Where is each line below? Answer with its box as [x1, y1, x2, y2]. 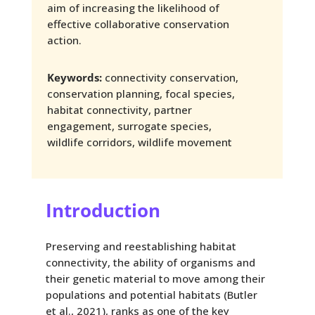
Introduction [45, 197, 160, 223]
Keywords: [46, 70, 102, 84]
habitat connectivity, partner [46, 102, 192, 117]
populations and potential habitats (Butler [45, 287, 257, 302]
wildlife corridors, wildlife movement [46, 134, 232, 149]
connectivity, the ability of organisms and [45, 255, 255, 269]
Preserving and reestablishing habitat [45, 238, 236, 253]
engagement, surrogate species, [46, 118, 212, 133]
